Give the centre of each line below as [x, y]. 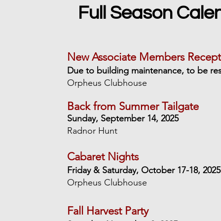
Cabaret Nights [103, 157]
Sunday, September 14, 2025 [123, 118]
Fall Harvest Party [108, 211]
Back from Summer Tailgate [133, 106]
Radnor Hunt [92, 131]
